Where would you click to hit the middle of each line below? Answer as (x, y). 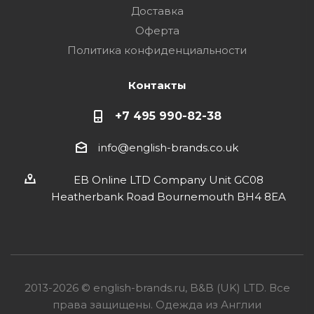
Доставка (157, 11)
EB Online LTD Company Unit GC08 (168, 180)
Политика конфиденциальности (157, 50)
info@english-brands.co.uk (168, 148)
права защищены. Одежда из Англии (157, 305)
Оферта (157, 30)
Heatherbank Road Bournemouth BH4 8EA (168, 197)
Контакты (157, 85)
